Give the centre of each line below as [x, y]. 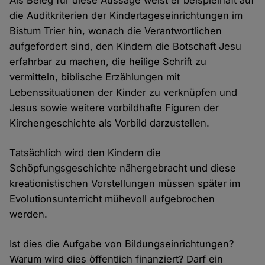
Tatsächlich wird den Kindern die [85, 153]
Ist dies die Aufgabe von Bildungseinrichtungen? [122, 244]
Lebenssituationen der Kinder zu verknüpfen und [124, 93]
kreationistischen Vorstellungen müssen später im [125, 184]
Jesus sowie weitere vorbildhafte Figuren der [114, 108]
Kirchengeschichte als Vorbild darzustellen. [110, 123]
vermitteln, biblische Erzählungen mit [95, 77]
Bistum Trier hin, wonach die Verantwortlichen [116, 31]
